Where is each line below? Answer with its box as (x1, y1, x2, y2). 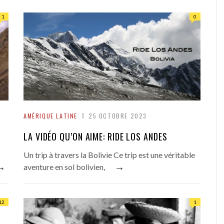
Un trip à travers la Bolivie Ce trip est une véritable (23, 150, 195, 159)
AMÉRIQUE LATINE (23, 111, 77, 120)
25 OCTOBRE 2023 (88, 111, 147, 120)
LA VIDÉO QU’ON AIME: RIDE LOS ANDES (23, 130, 167, 143)
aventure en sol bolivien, (23, 162, 105, 171)
